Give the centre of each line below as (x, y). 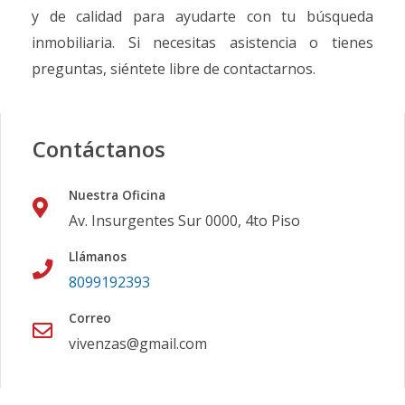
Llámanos (98, 257)
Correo (90, 318)
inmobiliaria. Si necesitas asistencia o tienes (202, 43)
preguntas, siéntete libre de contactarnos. (174, 69)
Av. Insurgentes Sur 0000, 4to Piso (184, 221)
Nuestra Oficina (117, 195)
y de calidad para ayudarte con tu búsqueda (202, 17)
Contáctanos (99, 149)
